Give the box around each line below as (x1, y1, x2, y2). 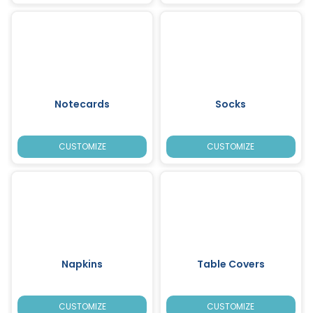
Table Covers (196, 256, 265, 271)
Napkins (61, 256, 103, 271)
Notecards (54, 96, 110, 111)
